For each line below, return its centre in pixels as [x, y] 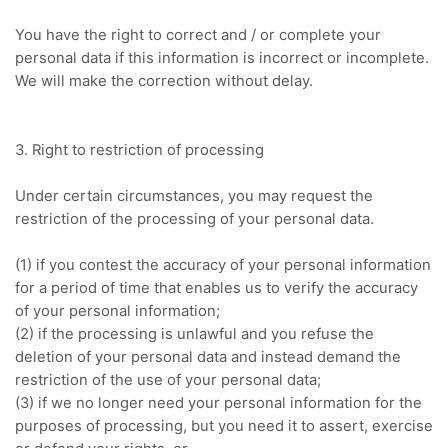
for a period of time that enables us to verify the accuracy [216, 288]
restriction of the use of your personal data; [168, 380]
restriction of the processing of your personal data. [194, 219]
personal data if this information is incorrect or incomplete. [222, 58]
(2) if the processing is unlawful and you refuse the [194, 334]
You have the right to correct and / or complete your [198, 35]
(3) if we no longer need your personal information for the [218, 403]
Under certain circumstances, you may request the [194, 196]
